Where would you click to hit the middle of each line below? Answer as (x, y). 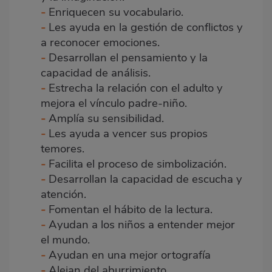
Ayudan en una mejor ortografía (130, 255)
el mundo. (65, 240)
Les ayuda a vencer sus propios (127, 133)
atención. (63, 194)
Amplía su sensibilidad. (106, 118)
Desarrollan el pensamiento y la (128, 57)
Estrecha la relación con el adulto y (134, 88)
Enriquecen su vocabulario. (116, 12)
